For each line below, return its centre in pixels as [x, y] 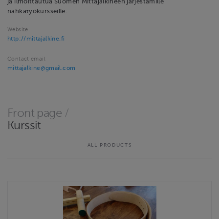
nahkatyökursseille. [37, 11]
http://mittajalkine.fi [36, 39]
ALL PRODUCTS [109, 145]
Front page [35, 113]
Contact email [26, 59]
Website [18, 30]
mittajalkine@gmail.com [42, 68]
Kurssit [24, 125]
